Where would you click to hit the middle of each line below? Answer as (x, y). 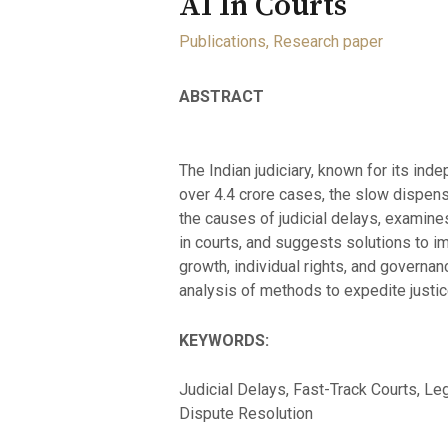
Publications (222, 42)
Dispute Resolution (245, 414)
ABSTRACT (221, 97)
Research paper (327, 42)
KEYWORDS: (223, 340)
